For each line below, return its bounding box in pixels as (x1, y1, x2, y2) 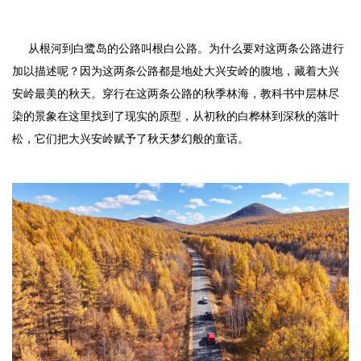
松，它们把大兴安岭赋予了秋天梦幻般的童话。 (12, 130, 249, 147)
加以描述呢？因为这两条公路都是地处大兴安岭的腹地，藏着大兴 (12, 62, 339, 79)
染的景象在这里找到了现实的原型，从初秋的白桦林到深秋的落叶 (12, 107, 339, 124)
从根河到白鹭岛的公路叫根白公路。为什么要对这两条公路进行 (12, 39, 344, 56)
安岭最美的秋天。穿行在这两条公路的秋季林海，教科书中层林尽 (12, 85, 339, 102)
